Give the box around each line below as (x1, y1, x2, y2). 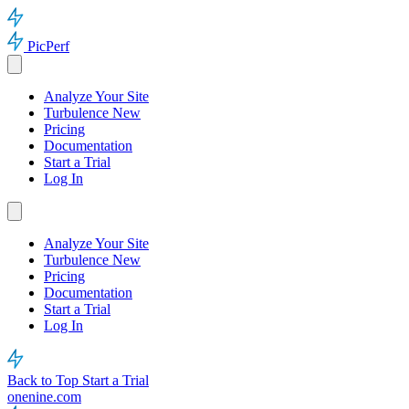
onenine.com (7, 389, 81, 404)
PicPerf (27, 38, 69, 54)
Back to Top (7, 372, 82, 388)
